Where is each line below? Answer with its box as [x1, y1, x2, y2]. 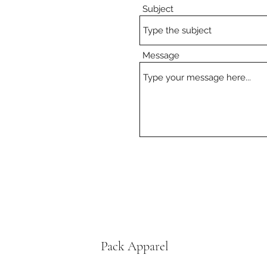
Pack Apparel [101, 238, 169, 254]
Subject [142, 3, 173, 14]
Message [142, 49, 179, 61]
